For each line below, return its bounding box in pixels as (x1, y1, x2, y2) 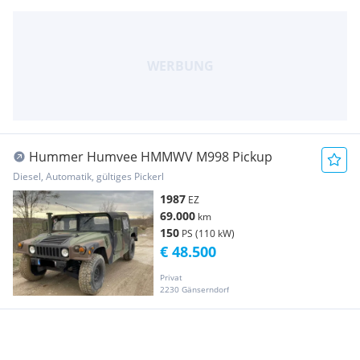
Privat (160, 271, 182, 283)
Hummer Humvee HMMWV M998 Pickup (29, 147, 272, 166)
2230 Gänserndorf (160, 283, 229, 295)
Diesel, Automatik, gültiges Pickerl (13, 169, 164, 183)
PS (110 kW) (182, 226, 235, 240)
